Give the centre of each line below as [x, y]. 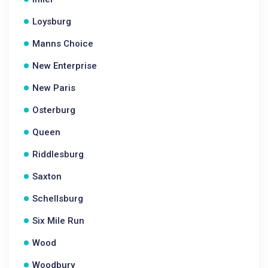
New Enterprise [65, 66]
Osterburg [54, 110]
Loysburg [52, 22]
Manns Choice [63, 44]
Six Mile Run [58, 221]
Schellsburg [58, 199]
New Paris [54, 88]
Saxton [47, 176]
